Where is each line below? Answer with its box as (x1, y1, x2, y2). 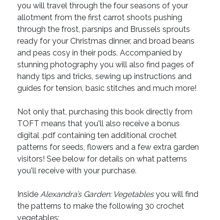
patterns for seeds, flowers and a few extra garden (17, 142, 199, 152)
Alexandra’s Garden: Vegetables (40, 190, 154, 199)
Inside (17, 190, 40, 199)
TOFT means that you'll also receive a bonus (17, 119, 180, 129)
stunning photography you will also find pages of (17, 60, 194, 70)
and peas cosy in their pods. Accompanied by (17, 48, 182, 58)
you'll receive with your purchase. (17, 166, 137, 176)
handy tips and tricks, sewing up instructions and (17, 72, 192, 82)
